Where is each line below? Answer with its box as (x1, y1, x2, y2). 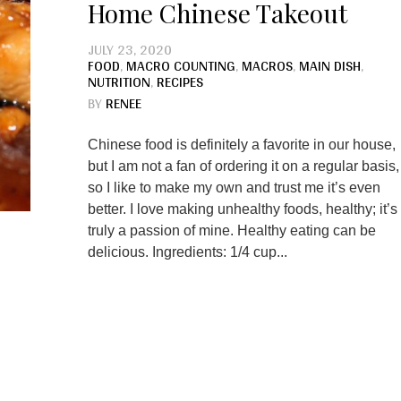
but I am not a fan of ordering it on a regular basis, (87, 158, 399, 174)
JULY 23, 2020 (87, 37, 172, 63)
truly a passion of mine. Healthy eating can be (87, 223, 376, 238)
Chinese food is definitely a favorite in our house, (87, 137, 396, 152)
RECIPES (156, 69, 203, 95)
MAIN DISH (298, 53, 361, 79)
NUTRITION (87, 69, 150, 95)
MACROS (241, 53, 293, 79)
